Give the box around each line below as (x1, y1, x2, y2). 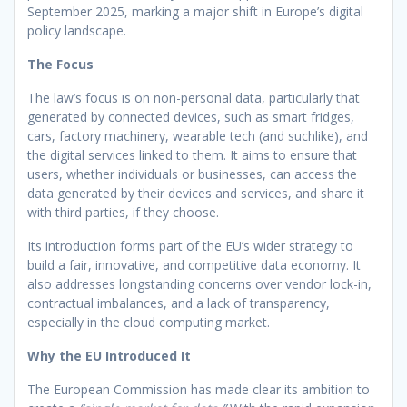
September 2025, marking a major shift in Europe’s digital (27, 2, 363, 20)
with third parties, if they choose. (27, 203, 219, 221)
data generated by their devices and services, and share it (27, 184, 364, 202)
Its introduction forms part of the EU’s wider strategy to (27, 236, 353, 254)
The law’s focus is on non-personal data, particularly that (27, 88, 360, 106)
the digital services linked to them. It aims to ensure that (27, 145, 357, 164)
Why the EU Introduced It (27, 346, 191, 364)
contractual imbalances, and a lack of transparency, (27, 293, 330, 312)
